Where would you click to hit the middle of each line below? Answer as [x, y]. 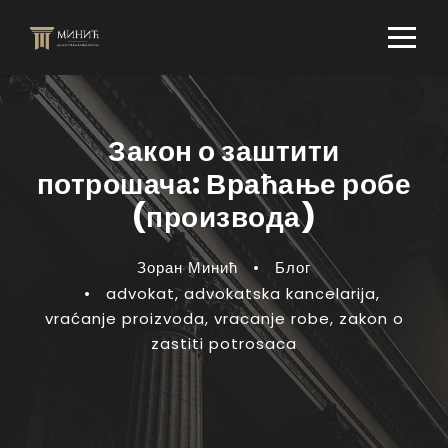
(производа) [224, 217]
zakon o [371, 318]
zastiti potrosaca [224, 343]
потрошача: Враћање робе [224, 184]
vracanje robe [271, 318]
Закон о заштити [224, 151]
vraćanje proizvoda [124, 318]
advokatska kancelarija [279, 293]
